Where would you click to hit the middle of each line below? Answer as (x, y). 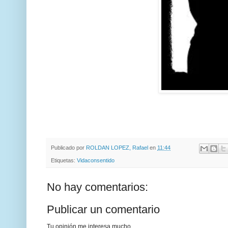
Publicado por (68, 148)
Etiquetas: (64, 160)
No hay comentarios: (97, 187)
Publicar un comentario (103, 209)
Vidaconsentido (96, 160)
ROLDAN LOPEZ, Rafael (117, 148)
